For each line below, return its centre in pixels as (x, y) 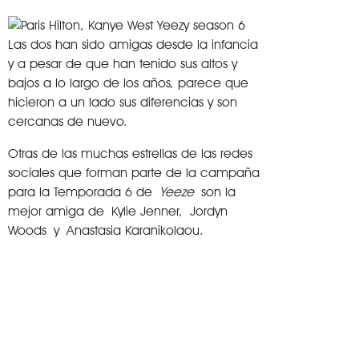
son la (215, 192)
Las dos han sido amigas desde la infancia (133, 44)
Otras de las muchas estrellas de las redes (130, 153)
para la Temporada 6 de (84, 192)
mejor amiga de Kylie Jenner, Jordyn (118, 211)
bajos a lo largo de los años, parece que (128, 83)
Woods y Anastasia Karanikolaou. (106, 230)
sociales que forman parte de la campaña (134, 173)
